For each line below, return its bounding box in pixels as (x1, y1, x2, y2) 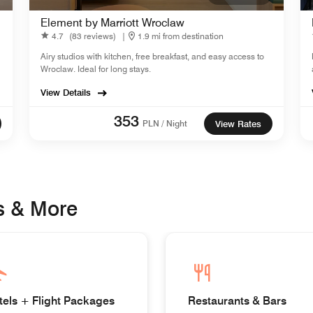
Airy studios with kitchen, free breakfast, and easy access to (41, 51, 264, 61)
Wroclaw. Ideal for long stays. (41, 64, 151, 74)
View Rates (215, 118, 261, 129)
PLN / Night (143, 118, 187, 129)
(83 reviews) (69, 30, 116, 41)
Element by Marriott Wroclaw (41, 16, 184, 29)
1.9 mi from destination (138, 30, 224, 41)
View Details (41, 87, 91, 98)
